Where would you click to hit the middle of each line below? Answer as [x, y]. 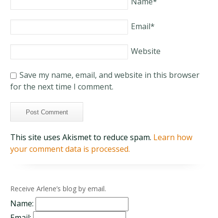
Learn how [173, 137]
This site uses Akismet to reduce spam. [82, 137]
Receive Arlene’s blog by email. [58, 189]
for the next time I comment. [62, 87]
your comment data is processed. [70, 149]
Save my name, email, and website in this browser [110, 75]
